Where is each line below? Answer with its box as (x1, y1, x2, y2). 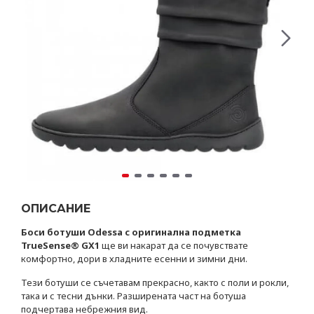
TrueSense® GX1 (21, 239, 102, 252)
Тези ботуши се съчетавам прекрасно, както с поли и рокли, (21, 276, 289, 289)
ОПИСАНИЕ (21, 202, 90, 215)
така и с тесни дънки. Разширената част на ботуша (21, 289, 246, 302)
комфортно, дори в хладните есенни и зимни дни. (21, 252, 250, 265)
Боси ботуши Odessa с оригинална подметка (21, 226, 241, 238)
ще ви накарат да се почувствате (102, 239, 248, 252)
